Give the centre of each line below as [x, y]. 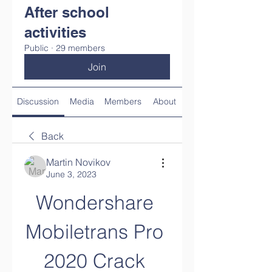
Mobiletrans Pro [94, 232]
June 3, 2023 [71, 174]
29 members [80, 48]
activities [55, 32]
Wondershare [94, 202]
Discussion [38, 101]
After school [67, 12]
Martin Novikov [78, 162]
